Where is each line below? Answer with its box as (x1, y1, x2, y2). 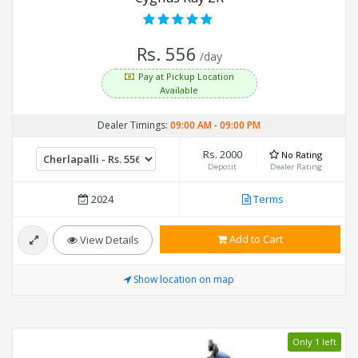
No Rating (281, 149, 323, 161)
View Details (77, 233, 139, 248)
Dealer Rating (269, 161, 322, 173)
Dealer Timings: (97, 118, 170, 133)
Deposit (208, 161, 237, 173)
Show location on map (133, 272, 234, 287)
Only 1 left (292, 336, 336, 348)
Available (160, 84, 198, 97)
